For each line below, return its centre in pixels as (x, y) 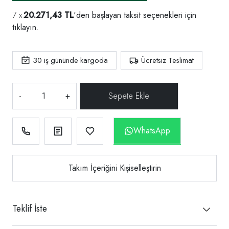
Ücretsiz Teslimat (167, 60)
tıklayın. (26, 27)
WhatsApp (152, 130)
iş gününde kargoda (75, 60)
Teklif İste (30, 208)
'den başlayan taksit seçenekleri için (135, 15)
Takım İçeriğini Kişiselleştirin (114, 168)
